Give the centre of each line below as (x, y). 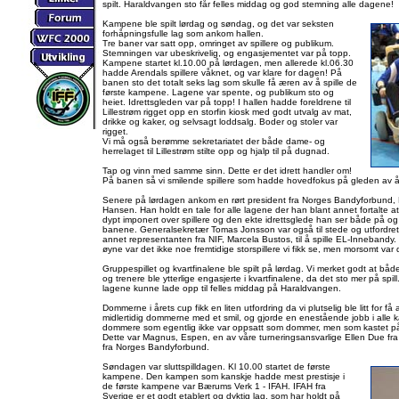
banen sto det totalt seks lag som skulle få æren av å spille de (230, 82)
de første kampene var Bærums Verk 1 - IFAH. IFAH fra (214, 386)
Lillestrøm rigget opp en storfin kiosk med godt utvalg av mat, (227, 112)
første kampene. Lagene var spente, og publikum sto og (218, 92)
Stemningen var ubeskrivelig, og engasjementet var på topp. (227, 53)
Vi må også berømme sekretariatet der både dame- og (214, 141)
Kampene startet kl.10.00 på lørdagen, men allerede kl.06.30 (228, 63)
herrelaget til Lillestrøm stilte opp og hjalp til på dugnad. (216, 151)
